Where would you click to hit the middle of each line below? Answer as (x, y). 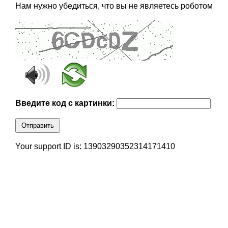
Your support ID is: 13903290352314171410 (95, 147)
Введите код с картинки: (66, 103)
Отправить (37, 126)
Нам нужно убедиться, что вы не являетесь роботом (114, 6)
